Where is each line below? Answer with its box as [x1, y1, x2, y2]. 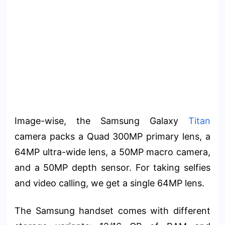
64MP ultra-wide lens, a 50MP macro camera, [15, 146, 210, 157]
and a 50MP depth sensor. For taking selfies [15, 162, 210, 173]
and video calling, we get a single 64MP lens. [15, 177, 204, 188]
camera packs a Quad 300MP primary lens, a [15, 131, 210, 142]
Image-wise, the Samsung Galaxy [15, 115, 188, 126]
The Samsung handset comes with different [15, 205, 210, 216]
